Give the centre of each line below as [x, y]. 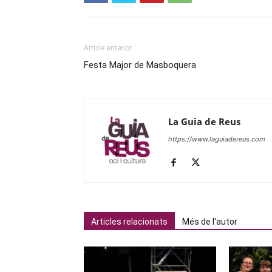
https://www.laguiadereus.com [217, 139]
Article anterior [108, 48]
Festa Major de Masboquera [140, 65]
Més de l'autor [210, 222]
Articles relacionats [129, 222]
